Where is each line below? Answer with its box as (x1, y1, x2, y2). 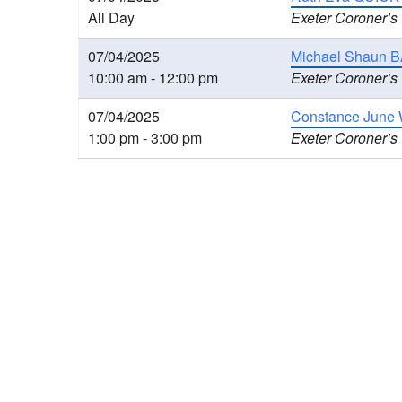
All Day (88, 7, 135, 28)
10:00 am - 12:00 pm (88, 67, 218, 88)
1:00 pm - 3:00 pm (88, 127, 202, 148)
